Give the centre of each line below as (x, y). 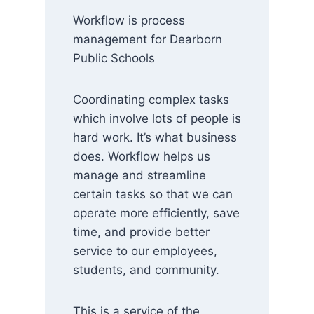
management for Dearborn (148, 39)
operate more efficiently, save (156, 213)
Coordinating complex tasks (151, 100)
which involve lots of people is (157, 118)
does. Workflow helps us (142, 156)
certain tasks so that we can (153, 194)
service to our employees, (145, 251)
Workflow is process (129, 20)
